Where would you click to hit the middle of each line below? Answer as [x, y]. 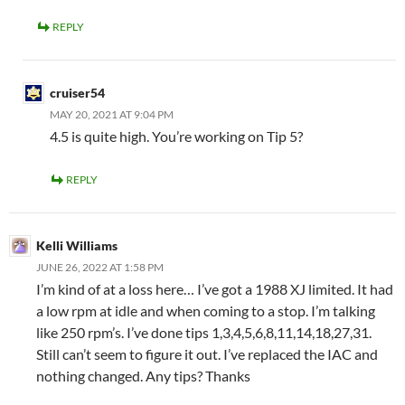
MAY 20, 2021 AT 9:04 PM [112, 114]
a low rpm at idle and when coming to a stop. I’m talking [206, 311]
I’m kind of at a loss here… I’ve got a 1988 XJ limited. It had [215, 289]
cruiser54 [77, 93]
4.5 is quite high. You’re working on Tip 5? [176, 136]
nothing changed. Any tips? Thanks [143, 376]
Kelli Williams [77, 245]
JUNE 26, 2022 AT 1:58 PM [100, 267]
